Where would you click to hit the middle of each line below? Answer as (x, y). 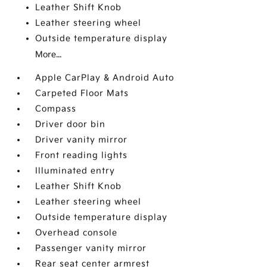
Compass (56, 109)
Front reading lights (82, 156)
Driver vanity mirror (82, 140)
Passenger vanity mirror (91, 249)
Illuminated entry (75, 171)
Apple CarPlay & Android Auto (105, 78)
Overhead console (77, 233)
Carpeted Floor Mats (82, 94)
